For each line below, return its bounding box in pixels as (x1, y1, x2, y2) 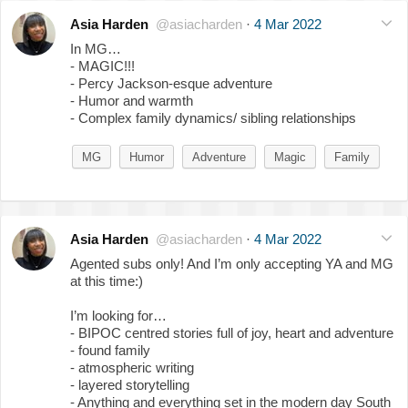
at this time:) (70, 272, 143, 289)
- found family (70, 342, 150, 358)
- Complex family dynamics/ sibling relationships (70, 109, 356, 126)
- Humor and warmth (70, 92, 193, 108)
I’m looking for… (70, 307, 167, 323)
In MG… (70, 40, 121, 56)
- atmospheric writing (70, 359, 194, 375)
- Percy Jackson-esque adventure (70, 75, 272, 91)
